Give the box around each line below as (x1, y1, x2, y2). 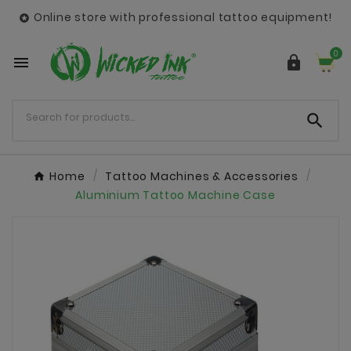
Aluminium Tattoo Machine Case (75, 186, 276, 203)
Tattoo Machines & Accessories (105, 168, 299, 184)
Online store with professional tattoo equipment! (33, 9, 333, 25)
